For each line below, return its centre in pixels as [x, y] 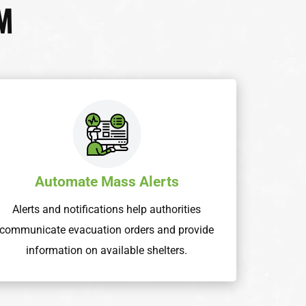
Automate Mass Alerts [107, 182]
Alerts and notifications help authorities [107, 210]
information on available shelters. [107, 251]
